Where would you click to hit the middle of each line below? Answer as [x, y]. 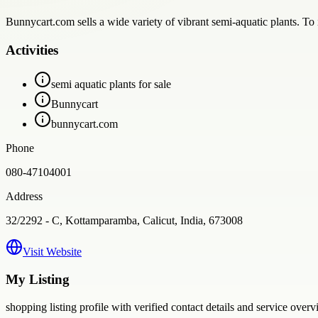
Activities [32, 50]
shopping [26, 307]
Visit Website [52, 252]
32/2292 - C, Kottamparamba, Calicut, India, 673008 [124, 221]
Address [24, 197]
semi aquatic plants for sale [111, 84]
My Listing [38, 280]
